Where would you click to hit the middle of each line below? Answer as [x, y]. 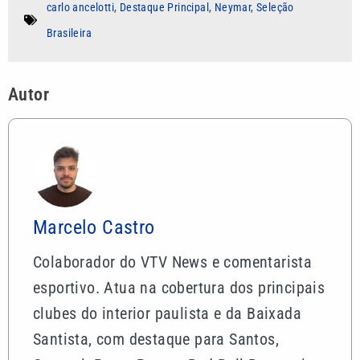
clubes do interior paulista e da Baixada [167, 314]
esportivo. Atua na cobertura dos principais [179, 288]
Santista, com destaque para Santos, [156, 340]
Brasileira [70, 33]
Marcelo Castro [94, 228]
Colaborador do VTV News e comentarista [173, 262]
